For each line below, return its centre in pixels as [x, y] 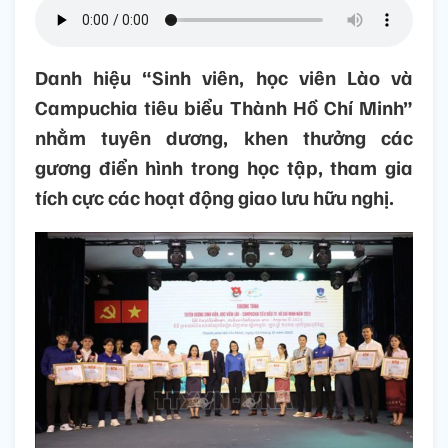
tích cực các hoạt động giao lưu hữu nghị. [214, 197]
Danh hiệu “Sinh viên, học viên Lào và [224, 77]
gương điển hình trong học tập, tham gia [224, 167]
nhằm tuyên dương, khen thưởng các [224, 137]
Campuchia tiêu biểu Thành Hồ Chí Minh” [224, 107]
